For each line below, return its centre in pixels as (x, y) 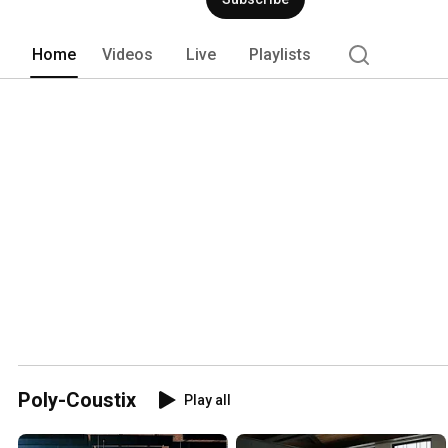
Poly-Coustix (77, 399)
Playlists (280, 54)
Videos (127, 54)
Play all (207, 399)
